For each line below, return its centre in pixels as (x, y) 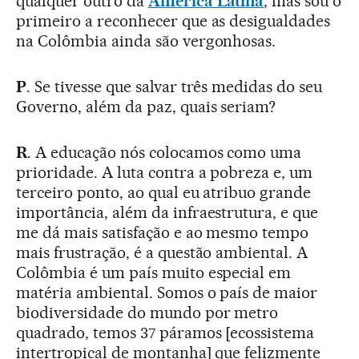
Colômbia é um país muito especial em (154, 273)
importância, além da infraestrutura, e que (167, 213)
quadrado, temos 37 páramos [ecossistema (165, 333)
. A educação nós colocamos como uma (164, 153)
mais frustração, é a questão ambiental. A (162, 253)
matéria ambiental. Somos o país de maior (167, 293)
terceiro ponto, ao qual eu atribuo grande (164, 193)
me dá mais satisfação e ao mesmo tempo (163, 233)
